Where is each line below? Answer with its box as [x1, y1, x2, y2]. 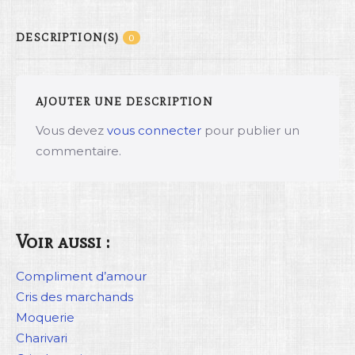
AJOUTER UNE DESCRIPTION [36, 95, 214, 109]
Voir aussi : [16, 230, 109, 254]
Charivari [16, 330, 67, 346]
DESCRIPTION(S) [16, 31, 123, 45]
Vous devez [36, 123, 107, 139]
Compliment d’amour [16, 269, 147, 284]
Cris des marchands [16, 289, 133, 305]
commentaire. [36, 143, 121, 159]
